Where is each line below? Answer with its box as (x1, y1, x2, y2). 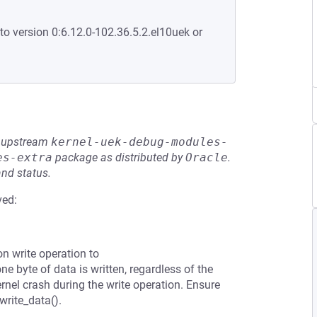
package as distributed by (52, 151, 185, 164)
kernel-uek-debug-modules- (51, 135, 228, 149)
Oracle (185, 151, 228, 164)
